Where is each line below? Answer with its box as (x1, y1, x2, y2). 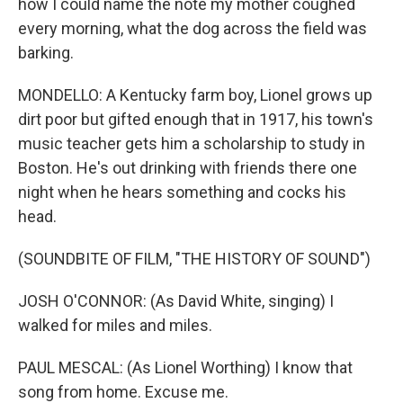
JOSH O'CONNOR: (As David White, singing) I (18, 291, 334, 310)
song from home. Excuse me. (18, 382, 228, 401)
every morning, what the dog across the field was (18, 19, 367, 38)
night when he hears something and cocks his (18, 183, 346, 201)
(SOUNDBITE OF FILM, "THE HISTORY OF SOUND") (18, 249, 371, 268)
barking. (18, 43, 74, 62)
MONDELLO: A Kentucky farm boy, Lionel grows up (18, 85, 372, 104)
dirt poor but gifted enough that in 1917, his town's (18, 110, 373, 129)
